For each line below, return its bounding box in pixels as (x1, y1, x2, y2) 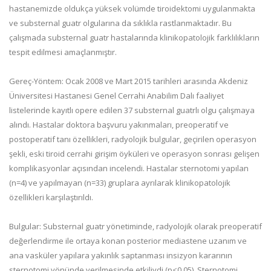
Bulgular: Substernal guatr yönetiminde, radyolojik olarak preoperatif (9, 221, 262, 232)
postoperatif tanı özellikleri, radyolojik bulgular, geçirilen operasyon (9, 134, 256, 145)
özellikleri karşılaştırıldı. (9, 192, 93, 203)
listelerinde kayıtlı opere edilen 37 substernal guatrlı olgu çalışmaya (9, 105, 255, 116)
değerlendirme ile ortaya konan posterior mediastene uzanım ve (9, 235, 247, 246)
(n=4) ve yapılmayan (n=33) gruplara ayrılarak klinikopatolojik (9, 177, 230, 188)
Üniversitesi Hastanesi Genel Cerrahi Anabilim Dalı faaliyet (9, 90, 224, 101)
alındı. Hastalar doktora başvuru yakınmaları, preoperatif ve (9, 119, 229, 130)
